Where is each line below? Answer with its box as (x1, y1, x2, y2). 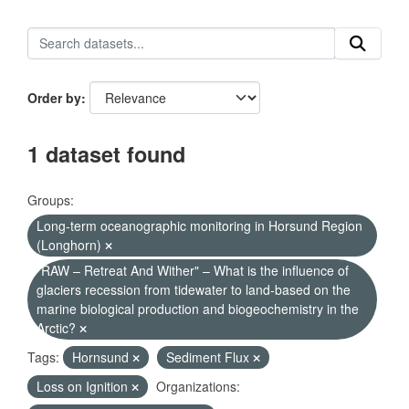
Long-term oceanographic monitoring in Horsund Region (37, 216, 362, 235)
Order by (27, 89, 81, 107)
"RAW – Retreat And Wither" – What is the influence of (37, 261, 349, 279)
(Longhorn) (37, 236, 105, 254)
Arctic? (37, 319, 79, 337)
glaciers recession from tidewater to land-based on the (37, 280, 351, 299)
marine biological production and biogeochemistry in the (37, 299, 359, 318)
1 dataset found (27, 139, 185, 169)
